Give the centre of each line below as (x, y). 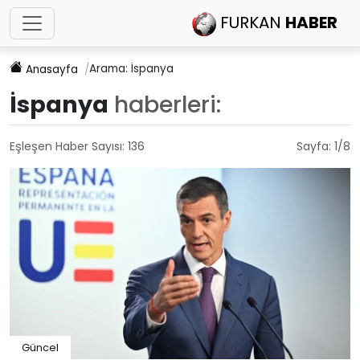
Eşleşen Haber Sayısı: (69, 146)
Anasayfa (52, 69)
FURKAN (251, 22)
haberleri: (168, 104)
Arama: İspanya (131, 68)
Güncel (40, 348)
